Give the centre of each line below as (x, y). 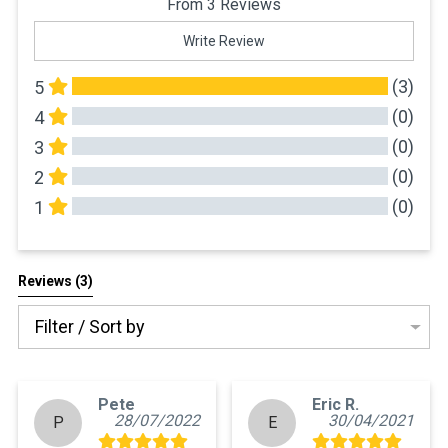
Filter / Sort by (90, 327)
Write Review (224, 41)
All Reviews (224, 239)
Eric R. (335, 405)
